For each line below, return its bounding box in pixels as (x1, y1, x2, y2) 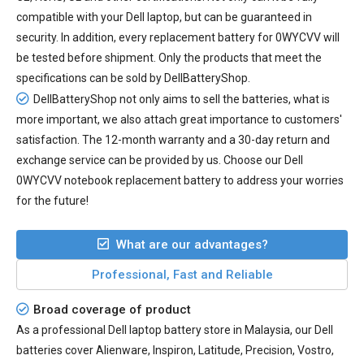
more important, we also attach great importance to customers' (16, 113, 342, 127)
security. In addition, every (16, 31, 149, 45)
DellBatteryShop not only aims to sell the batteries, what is (33, 93, 330, 106)
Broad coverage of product (33, 302, 191, 318)
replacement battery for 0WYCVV (149, 31, 321, 45)
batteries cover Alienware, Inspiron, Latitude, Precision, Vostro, (16, 344, 334, 357)
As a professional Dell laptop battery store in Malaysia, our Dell (16, 323, 333, 337)
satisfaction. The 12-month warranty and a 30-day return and (16, 133, 330, 147)
